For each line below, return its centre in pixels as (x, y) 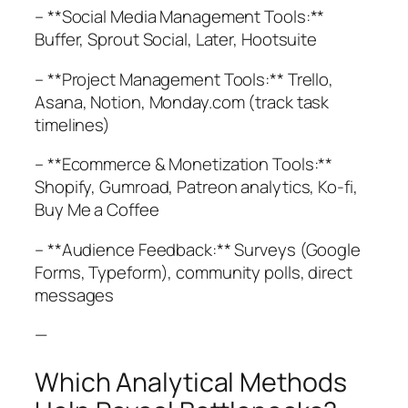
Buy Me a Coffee (97, 210)
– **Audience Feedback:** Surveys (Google (198, 249)
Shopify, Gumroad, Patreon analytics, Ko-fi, (196, 187)
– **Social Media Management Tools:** (180, 17)
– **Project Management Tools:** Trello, (184, 79)
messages (75, 295)
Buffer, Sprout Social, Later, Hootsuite (176, 40)
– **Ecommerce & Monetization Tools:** (184, 164)
